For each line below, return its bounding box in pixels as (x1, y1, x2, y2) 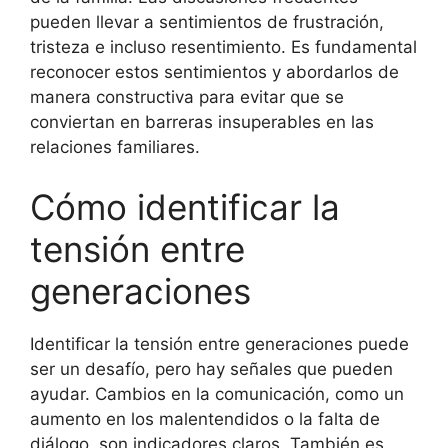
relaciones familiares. (30, 137, 200, 157)
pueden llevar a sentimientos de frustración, (30, 12, 384, 32)
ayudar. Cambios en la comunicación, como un (30, 383, 404, 404)
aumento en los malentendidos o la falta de (30, 408, 380, 429)
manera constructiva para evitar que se (30, 87, 344, 107)
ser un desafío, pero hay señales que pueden (30, 358, 393, 379)
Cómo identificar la (30, 185, 340, 228)
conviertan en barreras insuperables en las (30, 112, 374, 132)
